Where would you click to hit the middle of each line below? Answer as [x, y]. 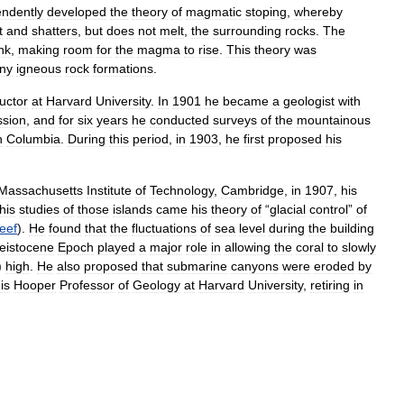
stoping [266, 12]
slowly [359, 247]
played [116, 247]
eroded [334, 266]
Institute [109, 190]
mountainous [334, 120]
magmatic [214, 12]
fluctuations [164, 228]
